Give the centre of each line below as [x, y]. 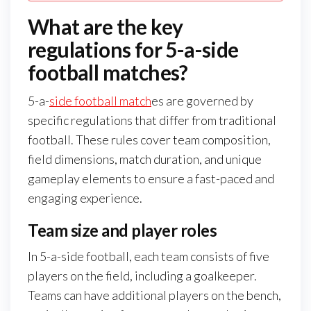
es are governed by [202, 101]
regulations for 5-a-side [133, 50]
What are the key [106, 27]
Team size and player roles [123, 230]
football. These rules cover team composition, [149, 140]
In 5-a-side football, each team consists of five [149, 257]
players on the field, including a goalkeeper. [142, 276]
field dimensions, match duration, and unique [145, 159]
